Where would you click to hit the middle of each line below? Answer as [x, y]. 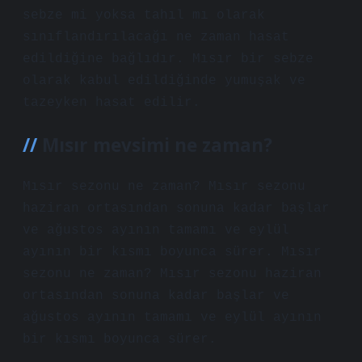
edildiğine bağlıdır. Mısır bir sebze [168, 59]
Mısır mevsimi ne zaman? [157, 145]
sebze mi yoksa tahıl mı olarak [144, 15]
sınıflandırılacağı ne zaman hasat [156, 37]
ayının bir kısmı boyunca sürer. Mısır [172, 252]
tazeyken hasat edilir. [112, 103]
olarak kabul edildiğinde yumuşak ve [164, 81]
